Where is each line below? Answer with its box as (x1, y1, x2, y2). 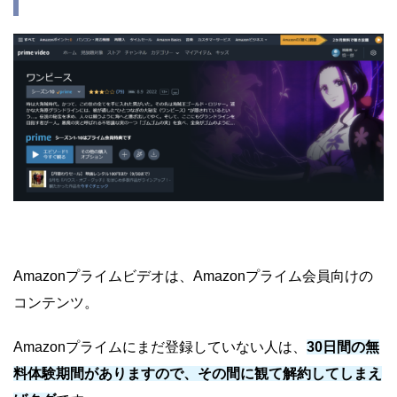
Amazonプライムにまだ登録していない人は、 (13, 339, 307, 355)
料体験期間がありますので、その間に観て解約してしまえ (13, 366, 382, 382)
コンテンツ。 (13, 295, 98, 311)
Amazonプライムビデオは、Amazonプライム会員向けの (13, 269, 373, 284)
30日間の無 (307, 339, 379, 355)
